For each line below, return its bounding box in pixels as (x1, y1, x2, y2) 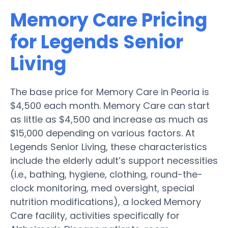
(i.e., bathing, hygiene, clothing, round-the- (10, 167, 203, 181)
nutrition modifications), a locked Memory (10, 195, 201, 208)
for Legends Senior (10, 28, 183, 55)
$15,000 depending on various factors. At (10, 126, 195, 139)
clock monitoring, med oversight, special (10, 181, 194, 194)
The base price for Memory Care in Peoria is (10, 85, 209, 98)
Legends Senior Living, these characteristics (10, 140, 207, 153)
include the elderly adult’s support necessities (10, 154, 218, 167)
